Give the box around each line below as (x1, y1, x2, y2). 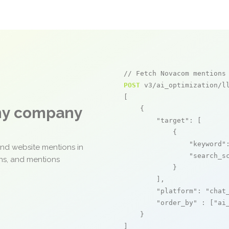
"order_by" (156, 199, 197, 207)
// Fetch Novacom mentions (124, 70, 226, 77)
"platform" (156, 187, 197, 195)
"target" (156, 117, 189, 124)
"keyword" (189, 140, 226, 148)
